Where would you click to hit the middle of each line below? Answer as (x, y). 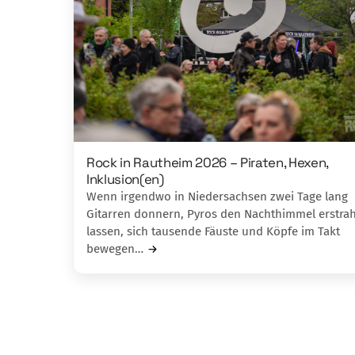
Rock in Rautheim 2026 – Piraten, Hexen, (207, 163)
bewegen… (115, 249)
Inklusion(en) (125, 179)
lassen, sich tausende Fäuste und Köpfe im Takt (213, 232)
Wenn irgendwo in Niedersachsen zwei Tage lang (217, 197)
